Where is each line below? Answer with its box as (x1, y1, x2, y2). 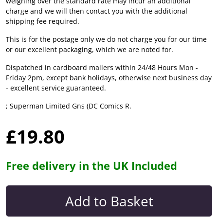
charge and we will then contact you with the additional (6, 6, 187, 16)
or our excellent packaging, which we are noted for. (6, 44, 173, 54)
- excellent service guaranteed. (6, 83, 106, 92)
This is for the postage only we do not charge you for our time (6, 34, 207, 44)
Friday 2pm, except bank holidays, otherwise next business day (6, 73, 212, 82)
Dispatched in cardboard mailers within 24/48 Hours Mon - (6, 62, 198, 72)
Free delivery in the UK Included (6, 158, 177, 173)
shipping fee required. (6, 16, 79, 26)
